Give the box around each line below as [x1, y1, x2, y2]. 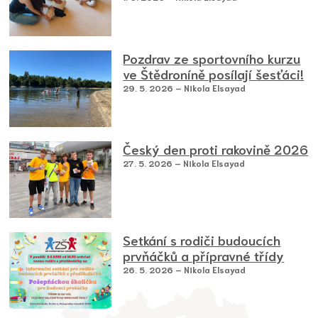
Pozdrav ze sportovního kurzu [123, 50, 301, 67]
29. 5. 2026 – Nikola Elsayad [123, 82, 246, 94]
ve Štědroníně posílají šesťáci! [123, 65, 305, 83]
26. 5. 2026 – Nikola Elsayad [123, 264, 246, 275]
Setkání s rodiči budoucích [123, 231, 281, 249]
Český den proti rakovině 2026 [123, 141, 309, 158]
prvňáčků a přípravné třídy [123, 247, 285, 265]
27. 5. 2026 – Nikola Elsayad [123, 158, 246, 169]
